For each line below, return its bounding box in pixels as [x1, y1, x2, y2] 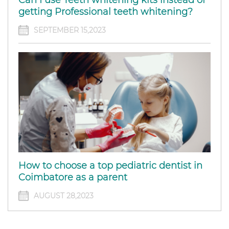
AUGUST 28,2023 [34, 191, 94, 201]
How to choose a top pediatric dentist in [18, 160, 202, 172]
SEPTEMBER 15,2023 [34, 25, 106, 35]
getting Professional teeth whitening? [18, 6, 193, 17]
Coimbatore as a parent [18, 172, 127, 184]
